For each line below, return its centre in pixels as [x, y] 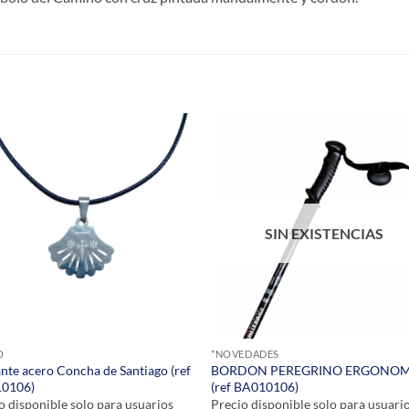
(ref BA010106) [255, 387]
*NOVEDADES [245, 354]
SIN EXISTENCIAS [324, 233]
